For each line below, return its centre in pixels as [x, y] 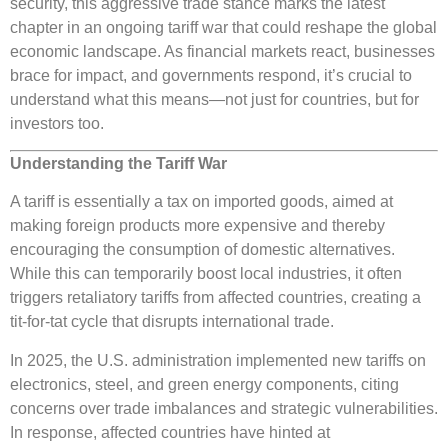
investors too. [57, 123]
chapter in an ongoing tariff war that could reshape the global [223, 27]
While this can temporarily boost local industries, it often [206, 274]
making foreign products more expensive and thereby [197, 226]
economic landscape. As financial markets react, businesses [222, 51]
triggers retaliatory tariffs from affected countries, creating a [215, 298]
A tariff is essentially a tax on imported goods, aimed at [201, 202]
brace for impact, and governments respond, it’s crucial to [211, 75]
